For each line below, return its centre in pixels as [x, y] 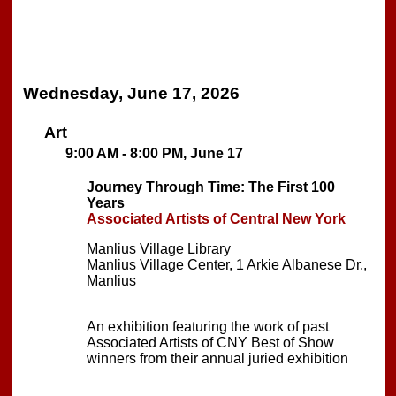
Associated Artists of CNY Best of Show [210, 342]
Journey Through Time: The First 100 [211, 187]
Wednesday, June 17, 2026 [131, 94]
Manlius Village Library [159, 248]
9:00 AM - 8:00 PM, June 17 [154, 153]
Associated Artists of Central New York [216, 218]
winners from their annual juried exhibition [217, 358]
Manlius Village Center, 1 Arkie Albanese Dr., [227, 264]
